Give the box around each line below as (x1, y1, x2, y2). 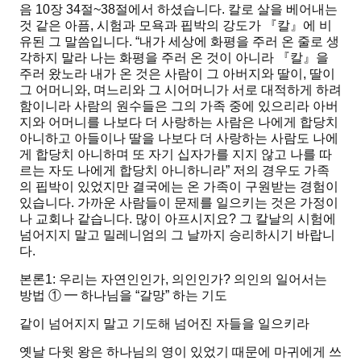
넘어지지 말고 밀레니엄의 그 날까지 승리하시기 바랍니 (19, 228, 335, 243)
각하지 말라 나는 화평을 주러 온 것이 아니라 (19, 51, 277, 65)
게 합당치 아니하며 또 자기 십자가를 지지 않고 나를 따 (19, 147, 332, 162)
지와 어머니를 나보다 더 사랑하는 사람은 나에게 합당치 (19, 115, 338, 130)
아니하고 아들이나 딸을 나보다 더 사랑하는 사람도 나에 (19, 131, 338, 146)
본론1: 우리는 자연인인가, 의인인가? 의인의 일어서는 (19, 272, 327, 287)
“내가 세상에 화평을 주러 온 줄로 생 (135, 35, 339, 49)
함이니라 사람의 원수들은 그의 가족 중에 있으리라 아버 (19, 99, 338, 114)
